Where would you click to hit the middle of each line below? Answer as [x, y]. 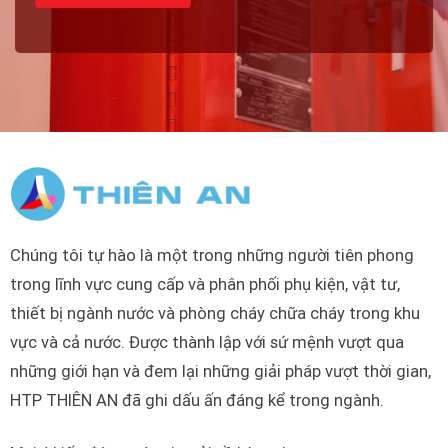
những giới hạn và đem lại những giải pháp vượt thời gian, [220, 372]
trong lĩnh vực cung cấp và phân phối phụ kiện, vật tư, [204, 285]
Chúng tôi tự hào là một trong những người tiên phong [211, 256]
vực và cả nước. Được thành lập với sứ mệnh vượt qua [206, 343]
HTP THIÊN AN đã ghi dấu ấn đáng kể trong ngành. [196, 401]
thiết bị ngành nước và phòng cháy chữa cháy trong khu [214, 314]
